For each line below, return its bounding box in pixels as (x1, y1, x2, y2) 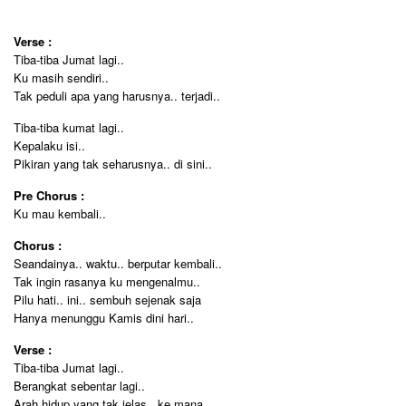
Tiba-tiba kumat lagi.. (14, 119, 124, 136)
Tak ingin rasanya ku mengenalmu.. (14, 273, 200, 290)
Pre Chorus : (14, 187, 84, 204)
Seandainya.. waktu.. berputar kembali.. (14, 255, 222, 272)
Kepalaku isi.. (14, 137, 85, 154)
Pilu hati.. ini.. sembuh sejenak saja (14, 291, 201, 308)
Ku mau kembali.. (14, 205, 106, 222)
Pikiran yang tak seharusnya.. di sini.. (14, 155, 212, 172)
